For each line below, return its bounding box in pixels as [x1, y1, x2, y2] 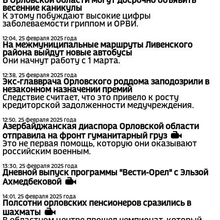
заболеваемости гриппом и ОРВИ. [2, 20, 138, 28]
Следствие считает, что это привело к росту [2, 94, 179, 102]
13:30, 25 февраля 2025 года [2, 164, 77, 169]
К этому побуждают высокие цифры [2, 12, 151, 20]
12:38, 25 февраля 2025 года [2, 73, 77, 78]
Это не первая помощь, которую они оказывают [2, 140, 197, 148]
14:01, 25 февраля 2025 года [2, 194, 76, 199]
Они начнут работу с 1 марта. [2, 57, 120, 65]
